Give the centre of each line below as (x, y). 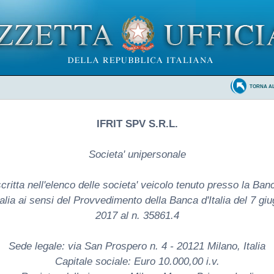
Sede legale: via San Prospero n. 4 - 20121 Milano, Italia (137, 246)
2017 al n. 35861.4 (137, 215)
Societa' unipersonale (137, 154)
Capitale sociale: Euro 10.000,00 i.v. (137, 261)
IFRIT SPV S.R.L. (137, 124)
